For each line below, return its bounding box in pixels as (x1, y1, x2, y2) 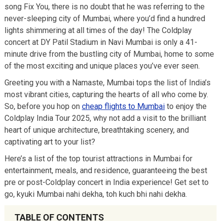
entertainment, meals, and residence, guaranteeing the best (4, 166, 207, 175)
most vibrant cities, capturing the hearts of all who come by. (4, 90, 208, 99)
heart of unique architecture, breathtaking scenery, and (4, 125, 189, 135)
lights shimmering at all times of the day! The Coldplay (4, 26, 192, 35)
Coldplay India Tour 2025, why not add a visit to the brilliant (4, 113, 206, 123)
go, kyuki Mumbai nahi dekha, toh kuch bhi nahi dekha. (4, 189, 189, 199)
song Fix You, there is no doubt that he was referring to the (4, 2, 205, 11)
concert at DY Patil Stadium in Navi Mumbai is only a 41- (4, 37, 197, 47)
